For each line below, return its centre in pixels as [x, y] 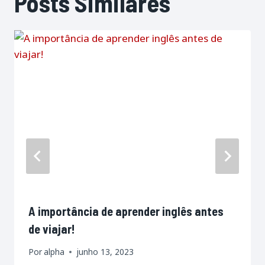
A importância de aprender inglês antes [126, 211]
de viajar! [52, 229]
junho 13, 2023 [105, 252]
